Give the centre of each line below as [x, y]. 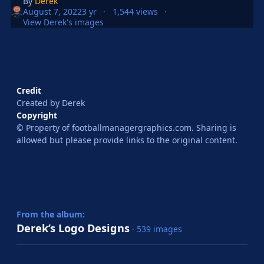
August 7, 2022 [53, 12]
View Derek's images [64, 22]
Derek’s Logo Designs [73, 228]
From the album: [51, 214]
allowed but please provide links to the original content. [127, 140]
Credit [29, 91]
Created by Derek [51, 103]
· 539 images [157, 229]
